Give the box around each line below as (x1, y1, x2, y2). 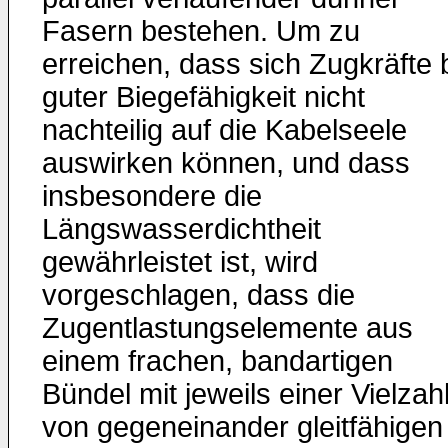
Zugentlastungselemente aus (42, 312, 413, 344)
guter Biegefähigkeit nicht (42, 81, 365, 113)
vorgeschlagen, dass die (42, 279, 355, 311)
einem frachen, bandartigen (42, 345, 393, 377)
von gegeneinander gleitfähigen (42, 411, 443, 443)
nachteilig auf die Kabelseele (42, 114, 407, 146)
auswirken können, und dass (42, 147, 410, 179)
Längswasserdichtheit (42, 213, 321, 245)
